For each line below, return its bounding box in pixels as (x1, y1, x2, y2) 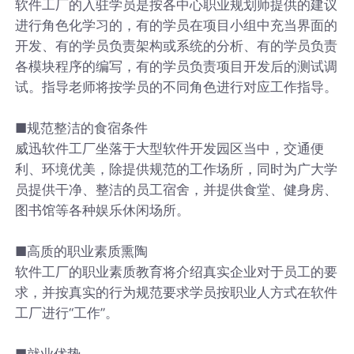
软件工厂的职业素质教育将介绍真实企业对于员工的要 (15, 263, 338, 280)
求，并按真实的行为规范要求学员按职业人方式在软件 (15, 284, 338, 300)
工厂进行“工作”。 (15, 304, 119, 321)
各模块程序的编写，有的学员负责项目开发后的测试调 (15, 58, 338, 74)
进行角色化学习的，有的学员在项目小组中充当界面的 (15, 17, 338, 33)
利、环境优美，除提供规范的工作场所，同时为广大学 (15, 160, 338, 177)
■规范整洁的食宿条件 (15, 119, 149, 136)
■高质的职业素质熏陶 (15, 243, 149, 259)
